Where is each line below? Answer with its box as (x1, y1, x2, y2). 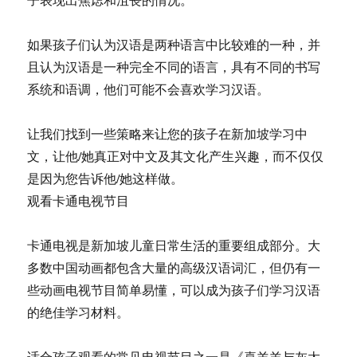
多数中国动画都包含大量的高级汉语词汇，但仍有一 (27, 259, 321, 276)
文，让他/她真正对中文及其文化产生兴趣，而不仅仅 (27, 147, 324, 164)
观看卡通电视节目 (27, 192, 130, 209)
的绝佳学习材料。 (27, 304, 130, 320)
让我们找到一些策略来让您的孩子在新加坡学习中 (27, 125, 308, 142)
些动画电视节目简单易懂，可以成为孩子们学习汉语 (27, 281, 321, 298)
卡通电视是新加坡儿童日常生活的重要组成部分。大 (27, 237, 321, 253)
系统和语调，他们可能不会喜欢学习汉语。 (27, 80, 270, 97)
